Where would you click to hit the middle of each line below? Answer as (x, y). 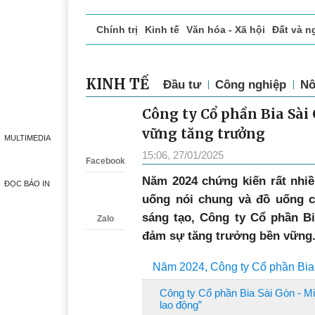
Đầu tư (182, 84)
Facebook (105, 161)
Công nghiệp (251, 84)
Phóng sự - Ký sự (256, 59)
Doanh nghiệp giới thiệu (148, 59)
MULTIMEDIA (27, 138)
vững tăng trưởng (204, 134)
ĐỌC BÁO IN (27, 184)
